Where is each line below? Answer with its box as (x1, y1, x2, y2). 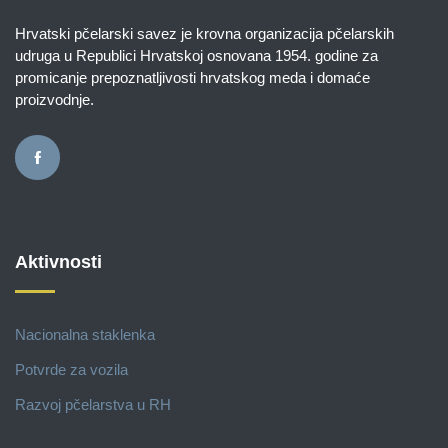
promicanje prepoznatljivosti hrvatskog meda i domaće (15, 69, 370, 87)
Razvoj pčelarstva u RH (15, 396, 171, 414)
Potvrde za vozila (15, 361, 128, 379)
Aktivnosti (15, 252, 102, 273)
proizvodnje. (15, 91, 94, 109)
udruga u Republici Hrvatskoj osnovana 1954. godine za (15, 47, 378, 65)
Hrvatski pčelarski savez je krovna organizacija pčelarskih (15, 25, 394, 43)
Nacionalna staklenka (15, 326, 155, 344)
